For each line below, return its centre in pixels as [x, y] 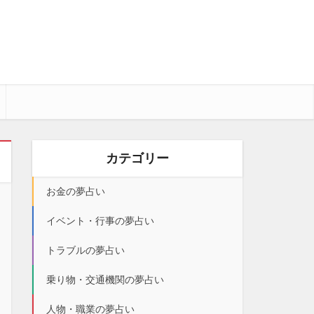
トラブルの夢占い [86, 250]
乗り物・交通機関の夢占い [105, 280]
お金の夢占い [76, 191]
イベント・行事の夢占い [100, 221]
